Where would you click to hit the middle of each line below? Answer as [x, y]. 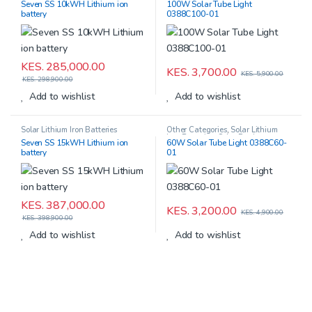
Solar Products [243, 138]
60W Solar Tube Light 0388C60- [226, 142]
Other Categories [196, 130]
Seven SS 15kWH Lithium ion [75, 142]
